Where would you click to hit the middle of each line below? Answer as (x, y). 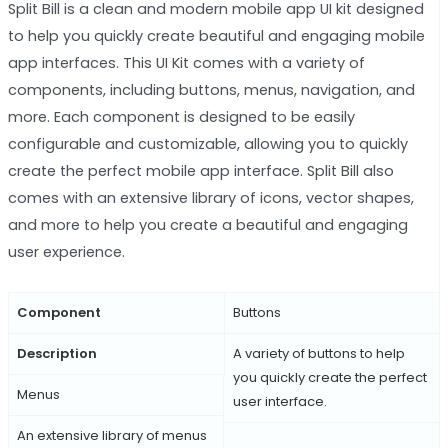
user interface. (279, 401)
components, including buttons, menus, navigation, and (211, 90)
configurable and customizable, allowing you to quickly (207, 144)
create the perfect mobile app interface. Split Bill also (200, 171)
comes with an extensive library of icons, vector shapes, (210, 198)
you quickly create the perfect (329, 377)
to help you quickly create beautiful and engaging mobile (216, 36)
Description (56, 353)
